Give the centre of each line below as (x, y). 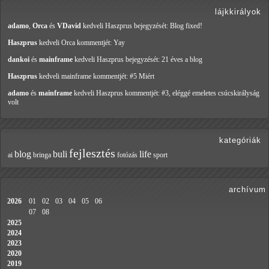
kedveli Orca (57, 43)
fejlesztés (92, 153)
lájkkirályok (238, 12)
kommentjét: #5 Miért (124, 77)
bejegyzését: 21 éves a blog (164, 60)
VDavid (69, 26)
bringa (42, 155)
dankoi (19, 60)
